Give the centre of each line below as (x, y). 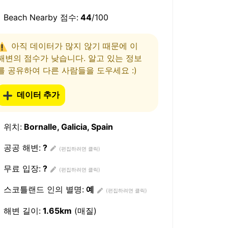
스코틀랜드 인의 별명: (43, 190)
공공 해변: (21, 148)
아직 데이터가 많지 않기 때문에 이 (75, 46)
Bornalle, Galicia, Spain (68, 126)
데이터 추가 (38, 94)
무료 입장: (21, 169)
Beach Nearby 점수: (40, 18)
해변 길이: (21, 210)
